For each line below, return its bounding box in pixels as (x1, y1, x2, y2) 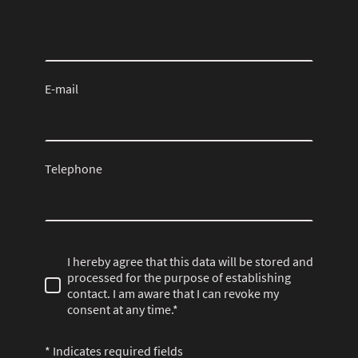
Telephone (45, 160, 102, 177)
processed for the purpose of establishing (67, 268, 291, 285)
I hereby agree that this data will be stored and (67, 253, 313, 269)
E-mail (45, 80, 78, 97)
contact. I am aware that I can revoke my (67, 284, 279, 301)
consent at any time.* (67, 300, 178, 317)
